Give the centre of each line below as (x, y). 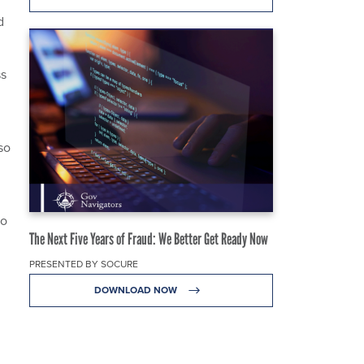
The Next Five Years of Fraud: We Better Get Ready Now (149, 238)
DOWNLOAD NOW (136, 289)
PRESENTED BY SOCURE (84, 263)
